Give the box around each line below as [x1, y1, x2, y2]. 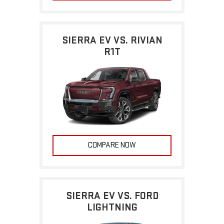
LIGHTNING [86, 200, 137, 213]
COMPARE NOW [88, 140, 136, 150]
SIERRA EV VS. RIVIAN [61, 34, 162, 47]
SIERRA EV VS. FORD [65, 189, 158, 202]
